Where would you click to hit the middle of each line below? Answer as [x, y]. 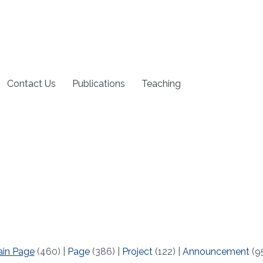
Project [137, 252]
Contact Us [32, 83]
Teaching [161, 83]
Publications [99, 83]
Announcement [216, 252]
